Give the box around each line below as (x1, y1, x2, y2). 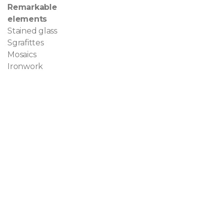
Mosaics (7, 49, 37, 59)
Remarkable (7, 2, 57, 12)
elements (7, 14, 47, 24)
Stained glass (7, 26, 57, 36)
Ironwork (7, 61, 43, 71)
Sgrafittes (7, 37, 44, 47)
